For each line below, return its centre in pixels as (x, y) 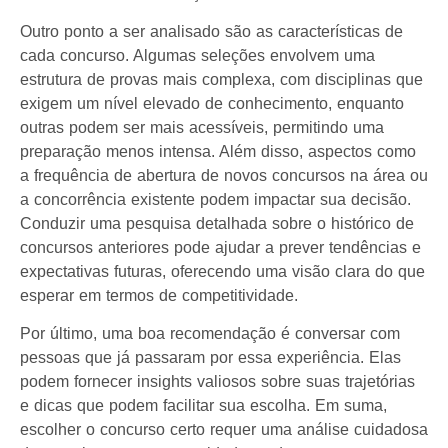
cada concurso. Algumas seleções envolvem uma (197, 55)
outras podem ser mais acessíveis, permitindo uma (202, 127)
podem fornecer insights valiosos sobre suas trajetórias (217, 381)
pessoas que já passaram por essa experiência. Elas (210, 357)
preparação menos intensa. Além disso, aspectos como (218, 151)
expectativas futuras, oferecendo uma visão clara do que (222, 271)
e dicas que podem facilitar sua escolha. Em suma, (203, 405)
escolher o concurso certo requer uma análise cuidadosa (224, 429)
